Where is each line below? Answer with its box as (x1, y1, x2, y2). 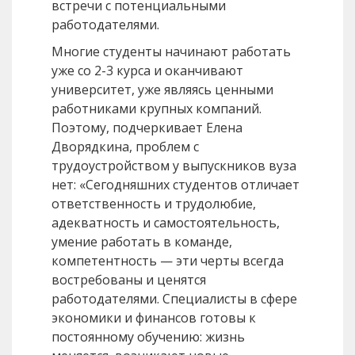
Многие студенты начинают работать (52, 43, 291, 61)
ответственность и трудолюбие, (52, 195, 256, 213)
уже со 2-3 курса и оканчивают (52, 62, 243, 80)
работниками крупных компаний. (52, 100, 261, 118)
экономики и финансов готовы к (52, 309, 256, 327)
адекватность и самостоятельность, (52, 214, 280, 232)
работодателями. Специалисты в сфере (52, 290, 297, 308)
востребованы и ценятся (52, 271, 206, 289)
